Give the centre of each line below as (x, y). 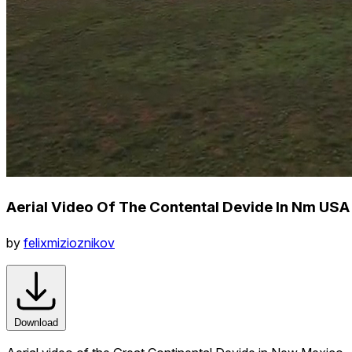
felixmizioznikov (69, 242)
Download (36, 322)
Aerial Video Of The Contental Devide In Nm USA (178, 207)
